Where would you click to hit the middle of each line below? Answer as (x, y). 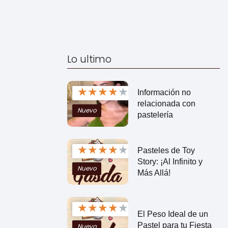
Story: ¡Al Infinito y (170, 161)
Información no (164, 92)
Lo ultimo (89, 59)
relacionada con (166, 103)
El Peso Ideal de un (173, 214)
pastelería (155, 115)
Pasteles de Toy (166, 150)
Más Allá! (154, 173)
